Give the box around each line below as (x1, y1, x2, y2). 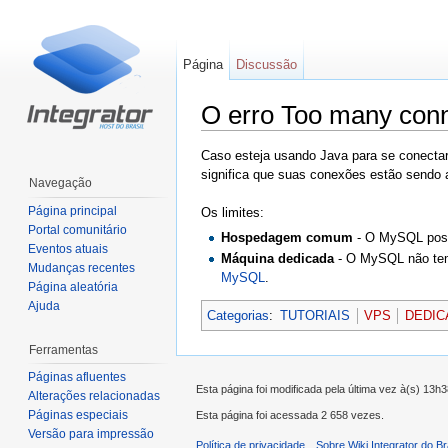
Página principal (28, 203, 117, 218)
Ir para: (201, 130, 246, 146)
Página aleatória (28, 279, 118, 294)
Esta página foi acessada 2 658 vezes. (196, 408, 384, 421)
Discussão (236, 57, 298, 72)
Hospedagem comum (221, 230, 354, 246)
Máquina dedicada (221, 250, 335, 266)
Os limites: (201, 205, 264, 221)
